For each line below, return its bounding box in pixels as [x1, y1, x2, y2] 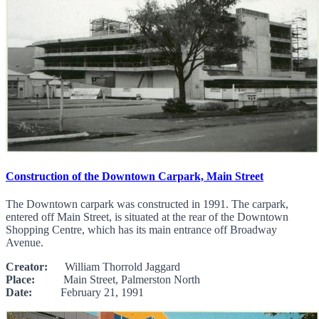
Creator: [6, 261, 48, 273]
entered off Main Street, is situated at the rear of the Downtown [6, 211, 288, 224]
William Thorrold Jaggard [48, 261, 180, 273]
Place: [6, 273, 35, 286]
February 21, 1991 [32, 286, 144, 299]
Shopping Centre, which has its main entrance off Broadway [6, 224, 277, 236]
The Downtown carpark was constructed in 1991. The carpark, [6, 198, 288, 211]
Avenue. [6, 236, 43, 249]
